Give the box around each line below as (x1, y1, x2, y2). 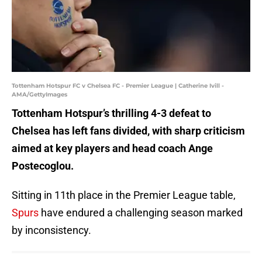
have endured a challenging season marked (39, 206, 243, 219)
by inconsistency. (12, 224, 91, 237)
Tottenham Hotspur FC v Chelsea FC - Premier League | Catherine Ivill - (12, 82, 224, 90)
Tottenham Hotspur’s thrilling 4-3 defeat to (12, 107, 211, 120)
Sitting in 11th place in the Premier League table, (12, 189, 236, 202)
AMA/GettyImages (12, 91, 67, 99)
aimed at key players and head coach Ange (12, 142, 213, 155)
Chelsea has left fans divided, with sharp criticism (12, 125, 245, 137)
